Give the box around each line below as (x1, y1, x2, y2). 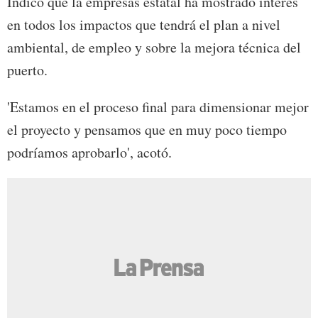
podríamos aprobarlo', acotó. (7, 143, 172, 163)
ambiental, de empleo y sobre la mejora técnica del (7, 38, 301, 57)
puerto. (7, 60, 48, 80)
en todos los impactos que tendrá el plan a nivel (7, 15, 280, 35)
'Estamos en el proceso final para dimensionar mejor (7, 97, 309, 117)
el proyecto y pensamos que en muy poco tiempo (7, 120, 287, 140)
